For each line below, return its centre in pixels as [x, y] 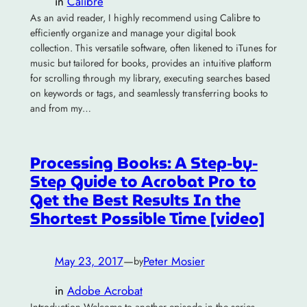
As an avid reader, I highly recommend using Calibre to [145, 18]
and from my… [60, 109]
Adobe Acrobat [105, 290]
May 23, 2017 [89, 261]
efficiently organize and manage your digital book [133, 33]
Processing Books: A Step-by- [144, 163]
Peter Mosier [174, 261]
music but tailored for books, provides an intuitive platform [150, 63]
